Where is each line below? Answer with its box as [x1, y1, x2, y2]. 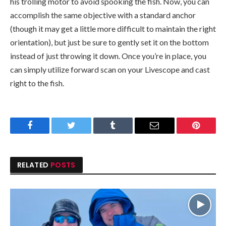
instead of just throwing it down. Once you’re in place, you [10, 51, 206, 61]
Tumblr [112, 128, 139, 138]
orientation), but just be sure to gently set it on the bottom [10, 37, 209, 47]
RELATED [17, 160, 50, 171]
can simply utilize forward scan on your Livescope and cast [10, 65, 210, 75]
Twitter [71, 128, 97, 138]
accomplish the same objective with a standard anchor [10, 10, 196, 20]
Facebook [29, 128, 65, 138]
